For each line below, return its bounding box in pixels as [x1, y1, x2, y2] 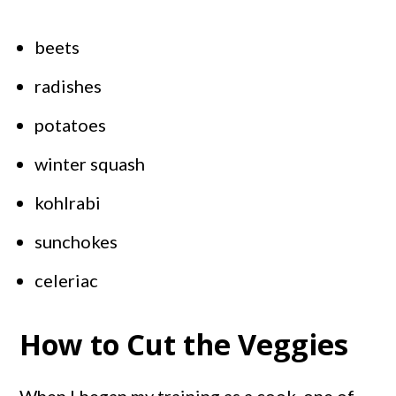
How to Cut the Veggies [19, 324, 349, 365]
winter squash [34, 153, 146, 175]
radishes [34, 75, 103, 97]
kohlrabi [34, 192, 102, 214]
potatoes [34, 114, 107, 136]
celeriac [34, 270, 99, 292]
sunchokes [34, 231, 118, 253]
